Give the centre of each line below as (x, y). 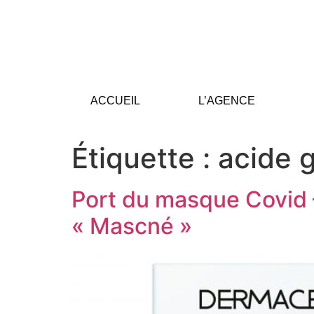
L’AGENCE (226, 101)
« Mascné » (132, 226)
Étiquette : (145, 158)
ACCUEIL (115, 101)
